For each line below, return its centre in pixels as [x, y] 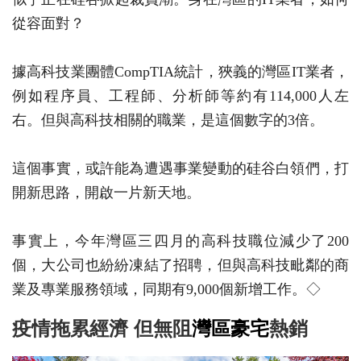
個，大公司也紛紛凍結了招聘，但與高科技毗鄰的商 [180, 266]
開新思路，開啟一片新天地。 [106, 193]
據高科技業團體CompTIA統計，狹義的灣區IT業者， [180, 72]
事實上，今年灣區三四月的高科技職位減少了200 [180, 241]
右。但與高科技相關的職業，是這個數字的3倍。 [168, 120]
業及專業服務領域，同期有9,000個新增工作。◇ [166, 290]
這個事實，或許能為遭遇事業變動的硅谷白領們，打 [180, 169]
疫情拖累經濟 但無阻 [102, 329]
